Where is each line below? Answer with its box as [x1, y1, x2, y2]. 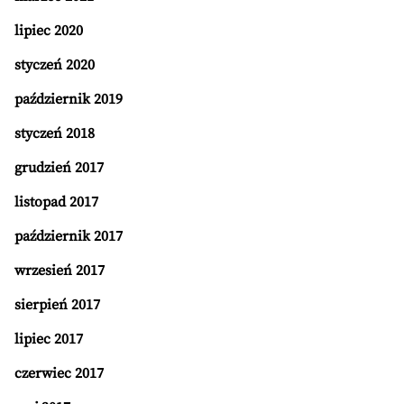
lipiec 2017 [14, 330, 83, 348]
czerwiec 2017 [14, 364, 104, 382]
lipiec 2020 [14, 22, 83, 40]
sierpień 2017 [14, 296, 100, 314]
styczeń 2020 [14, 56, 95, 74]
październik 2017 [14, 227, 123, 245]
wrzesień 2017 [14, 262, 105, 280]
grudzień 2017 [14, 159, 104, 177]
